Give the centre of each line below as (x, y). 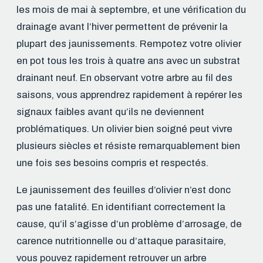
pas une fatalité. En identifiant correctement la (121, 207)
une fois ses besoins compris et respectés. (112, 163)
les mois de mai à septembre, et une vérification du (131, 10)
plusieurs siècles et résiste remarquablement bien (128, 146)
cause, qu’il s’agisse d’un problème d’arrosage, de (129, 224)
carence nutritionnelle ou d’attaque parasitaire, (121, 241)
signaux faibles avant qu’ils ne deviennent (110, 112)
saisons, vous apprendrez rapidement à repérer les (129, 95)
